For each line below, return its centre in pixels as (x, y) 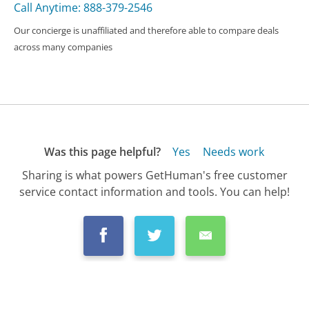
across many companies (63, 47)
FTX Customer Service (169, 288)
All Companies (80, 288)
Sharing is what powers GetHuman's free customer (154, 176)
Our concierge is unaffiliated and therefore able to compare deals (147, 31)
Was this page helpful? (102, 152)
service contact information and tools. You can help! (154, 192)
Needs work (233, 152)
